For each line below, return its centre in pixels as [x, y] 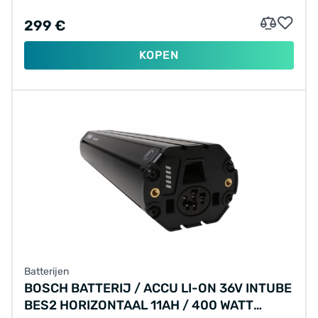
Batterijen [46, 271]
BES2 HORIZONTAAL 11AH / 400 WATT [139, 305]
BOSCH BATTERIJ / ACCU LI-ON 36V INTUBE [158, 288]
